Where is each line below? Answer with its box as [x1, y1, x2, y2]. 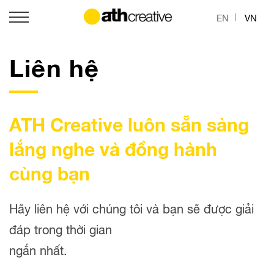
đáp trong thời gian [9, 220, 112, 238]
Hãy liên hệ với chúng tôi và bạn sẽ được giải [9, 199, 254, 217]
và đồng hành [95, 135, 217, 161]
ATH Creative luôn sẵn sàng [9, 111, 249, 137]
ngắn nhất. [9, 241, 67, 259]
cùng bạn [9, 160, 90, 186]
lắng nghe [9, 135, 95, 161]
